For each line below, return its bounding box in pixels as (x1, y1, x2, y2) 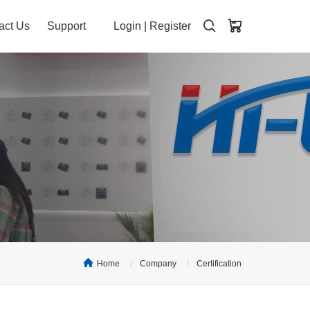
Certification (197, 259, 241, 268)
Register (149, 20, 191, 32)
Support (47, 20, 86, 32)
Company (140, 259, 176, 268)
